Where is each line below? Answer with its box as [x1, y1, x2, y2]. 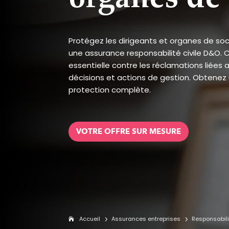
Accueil [79, 215, 101, 223]
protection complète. [68, 84, 151, 95]
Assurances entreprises [111, 215, 181, 223]
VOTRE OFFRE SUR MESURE [76, 126, 181, 136]
